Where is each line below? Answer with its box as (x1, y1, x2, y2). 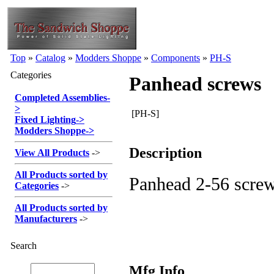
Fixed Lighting (15, 114, 76, 125)
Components (151, 53, 200, 63)
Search (10, 240, 37, 251)
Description (129, 145, 202, 161)
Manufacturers (15, 213, 77, 224)
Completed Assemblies (15, 92, 107, 103)
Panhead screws (129, 73, 261, 95)
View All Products (15, 147, 89, 158)
